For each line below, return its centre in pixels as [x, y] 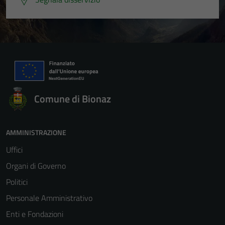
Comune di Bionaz [73, 98]
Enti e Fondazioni [35, 214]
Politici [17, 182]
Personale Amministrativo [49, 198]
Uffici [14, 149]
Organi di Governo [36, 165]
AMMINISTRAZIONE [36, 132]
